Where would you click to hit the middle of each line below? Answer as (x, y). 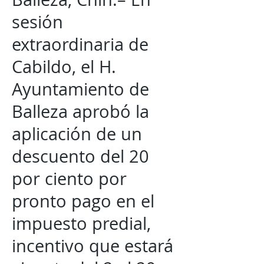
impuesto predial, (81, 223)
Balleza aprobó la (80, 111)
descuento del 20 (80, 156)
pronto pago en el (83, 201)
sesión (37, 22)
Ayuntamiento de (80, 89)
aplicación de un (77, 134)
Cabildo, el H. (64, 67)
